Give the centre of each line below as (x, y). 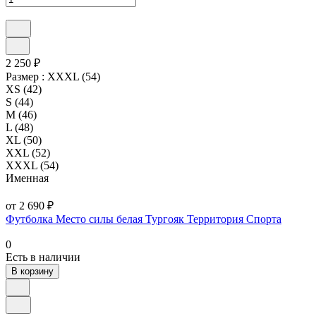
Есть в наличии (43, 257)
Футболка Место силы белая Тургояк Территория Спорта (144, 219)
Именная (27, 178)
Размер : (26, 76)
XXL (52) (28, 152)
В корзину (32, 271)
